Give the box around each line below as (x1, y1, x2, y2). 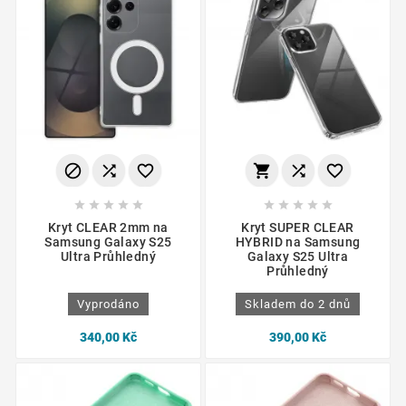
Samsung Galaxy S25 (44, 235, 172, 250)
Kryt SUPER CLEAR (241, 220, 354, 236)
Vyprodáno (77, 297, 140, 312)
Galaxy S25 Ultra (246, 249, 349, 265)
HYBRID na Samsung (235, 235, 361, 250)
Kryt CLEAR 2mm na (48, 220, 169, 236)
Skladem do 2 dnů (245, 297, 351, 312)
